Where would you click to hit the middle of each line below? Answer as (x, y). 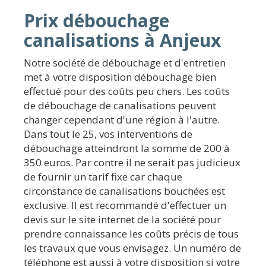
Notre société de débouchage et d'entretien (125, 62)
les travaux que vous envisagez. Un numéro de (132, 248)
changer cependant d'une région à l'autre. (122, 119)
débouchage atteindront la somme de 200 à (127, 148)
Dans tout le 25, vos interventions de (108, 134)
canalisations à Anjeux (122, 40)
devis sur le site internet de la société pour (122, 219)
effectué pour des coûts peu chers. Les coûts (127, 91)
